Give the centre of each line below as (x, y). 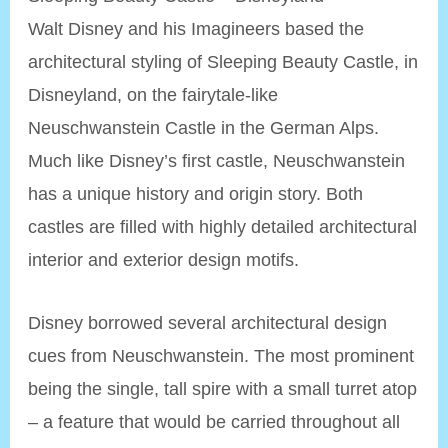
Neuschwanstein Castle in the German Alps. (204, 128)
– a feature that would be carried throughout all (214, 421)
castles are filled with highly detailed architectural (223, 227)
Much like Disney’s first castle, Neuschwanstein (217, 161)
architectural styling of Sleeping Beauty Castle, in (223, 62)
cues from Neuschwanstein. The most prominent (221, 355)
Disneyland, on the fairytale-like (153, 95)
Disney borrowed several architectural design (208, 322)
